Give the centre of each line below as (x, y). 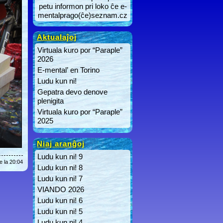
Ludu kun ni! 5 (60, 211)
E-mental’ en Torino (68, 70)
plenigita (51, 101)
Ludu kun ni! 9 (60, 157)
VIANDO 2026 (61, 189)
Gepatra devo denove (72, 92)
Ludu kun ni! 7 (60, 178)
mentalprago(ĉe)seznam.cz (83, 15)
